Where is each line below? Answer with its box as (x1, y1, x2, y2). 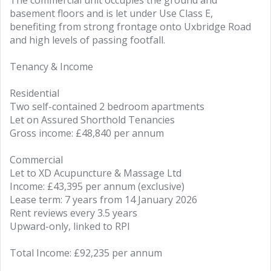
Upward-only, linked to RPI (10, 220, 130, 233)
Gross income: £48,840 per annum (10, 126, 164, 140)
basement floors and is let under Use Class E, (10, 7, 213, 20)
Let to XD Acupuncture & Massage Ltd (10, 166, 181, 180)
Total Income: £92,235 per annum (10, 246, 162, 260)
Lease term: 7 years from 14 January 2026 (10, 193, 197, 206)
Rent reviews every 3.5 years (10, 206, 137, 220)
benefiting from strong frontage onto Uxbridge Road (10, 20, 251, 33)
